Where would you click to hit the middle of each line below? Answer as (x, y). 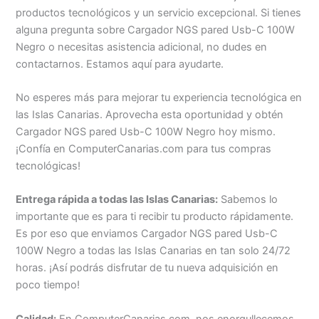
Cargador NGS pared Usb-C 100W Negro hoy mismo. (146, 132)
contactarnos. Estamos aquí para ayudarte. (120, 64)
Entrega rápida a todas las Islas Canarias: (117, 200)
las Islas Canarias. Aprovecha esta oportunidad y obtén (150, 115)
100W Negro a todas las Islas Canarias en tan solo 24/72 (153, 251)
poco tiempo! (48, 285)
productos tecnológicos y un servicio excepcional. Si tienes (159, 12)
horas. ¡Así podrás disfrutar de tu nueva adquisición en (147, 268)
